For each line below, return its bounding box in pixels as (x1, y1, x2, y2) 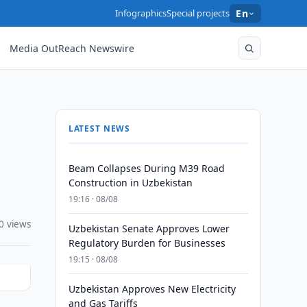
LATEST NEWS (68, 123, 131, 134)
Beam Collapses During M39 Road (68, 162, 225, 175)
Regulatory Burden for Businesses (68, 236, 225, 249)
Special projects (167, 7, 230, 19)
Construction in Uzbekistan (68, 176, 193, 189)
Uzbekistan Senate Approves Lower (68, 222, 230, 235)
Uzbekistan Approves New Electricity (68, 282, 236, 295)
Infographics (115, 7, 167, 19)
